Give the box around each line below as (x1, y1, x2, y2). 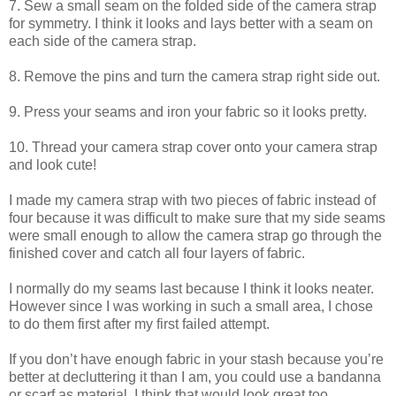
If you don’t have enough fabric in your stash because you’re (9, 351, 384, 367)
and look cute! (9, 156, 96, 172)
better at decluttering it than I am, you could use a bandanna (9, 369, 381, 385)
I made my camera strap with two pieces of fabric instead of (9, 192, 376, 208)
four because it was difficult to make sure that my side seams (9, 209, 385, 225)
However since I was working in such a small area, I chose (9, 298, 373, 314)
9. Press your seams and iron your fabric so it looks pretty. (9, 103, 367, 119)
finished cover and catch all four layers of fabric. (9, 245, 308, 261)
